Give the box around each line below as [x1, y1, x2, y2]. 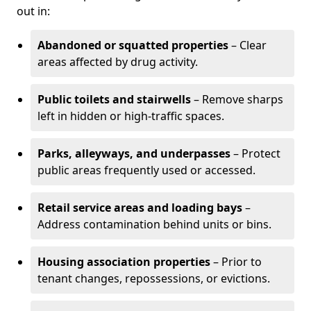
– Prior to [210, 254, 262, 269]
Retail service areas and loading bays [37, 200, 242, 215]
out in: [17, 3, 50, 19]
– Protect [230, 146, 280, 161]
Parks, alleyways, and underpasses [37, 146, 230, 161]
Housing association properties [37, 254, 210, 269]
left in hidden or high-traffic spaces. [37, 108, 224, 124]
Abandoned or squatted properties [37, 37, 228, 53]
